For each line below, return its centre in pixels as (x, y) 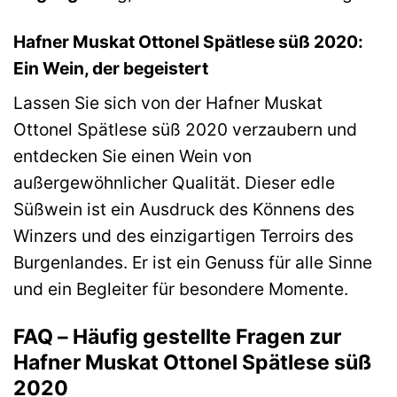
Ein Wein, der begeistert (111, 68)
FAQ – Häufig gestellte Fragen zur (177, 337)
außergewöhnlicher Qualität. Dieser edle (174, 183)
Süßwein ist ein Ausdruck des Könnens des (184, 210)
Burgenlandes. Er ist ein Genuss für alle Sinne (193, 263)
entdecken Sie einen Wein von (132, 156)
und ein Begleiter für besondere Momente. (181, 289)
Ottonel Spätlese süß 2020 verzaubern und (185, 130)
